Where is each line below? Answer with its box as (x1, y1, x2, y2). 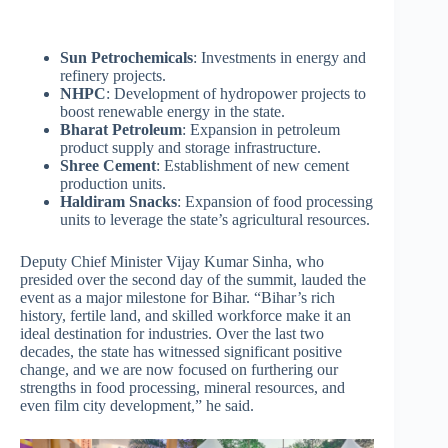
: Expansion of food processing (177, 192, 373, 210)
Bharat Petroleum (60, 120, 182, 138)
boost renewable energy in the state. (60, 102, 285, 120)
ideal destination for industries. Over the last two (20, 324, 324, 342)
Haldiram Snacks (60, 192, 177, 210)
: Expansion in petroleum (182, 120, 340, 138)
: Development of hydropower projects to (106, 84, 366, 102)
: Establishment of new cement (156, 156, 349, 174)
